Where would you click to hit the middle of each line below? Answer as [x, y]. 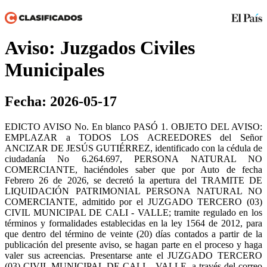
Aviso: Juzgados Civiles [100, 47]
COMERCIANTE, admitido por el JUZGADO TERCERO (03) [133, 202]
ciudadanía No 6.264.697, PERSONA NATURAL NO [133, 159]
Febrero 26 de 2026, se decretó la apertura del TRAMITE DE [133, 181]
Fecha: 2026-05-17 [61, 102]
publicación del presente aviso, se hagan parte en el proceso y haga [133, 245]
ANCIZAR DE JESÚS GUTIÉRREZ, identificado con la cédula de [133, 148]
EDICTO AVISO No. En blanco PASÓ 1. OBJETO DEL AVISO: [133, 127]
